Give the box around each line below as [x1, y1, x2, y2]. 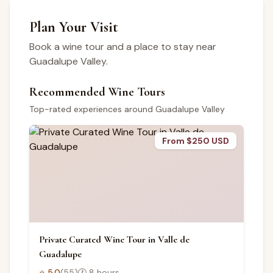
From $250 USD [162, 135, 229, 146]
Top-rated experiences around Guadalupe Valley [29, 104, 225, 115]
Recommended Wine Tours [29, 85, 165, 99]
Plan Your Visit [29, 18, 118, 36]
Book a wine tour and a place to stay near [29, 40, 216, 53]
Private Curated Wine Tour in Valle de [39, 233, 190, 246]
